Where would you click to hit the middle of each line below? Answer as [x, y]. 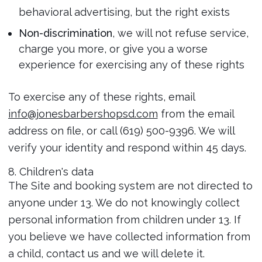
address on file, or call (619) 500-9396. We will [121, 131]
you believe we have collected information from [129, 237]
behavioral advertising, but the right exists [124, 12]
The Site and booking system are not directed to [130, 186]
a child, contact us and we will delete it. [106, 254]
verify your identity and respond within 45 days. [127, 148]
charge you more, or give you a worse [113, 49]
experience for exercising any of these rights [131, 65]
